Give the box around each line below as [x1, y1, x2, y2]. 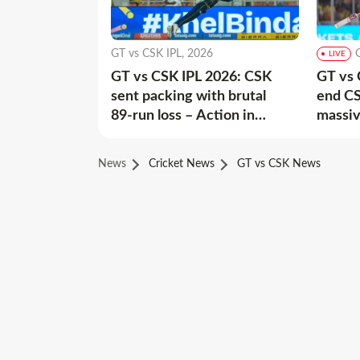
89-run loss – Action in [111, 108, 255, 123]
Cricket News [149, 157, 215, 170]
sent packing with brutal [111, 88, 266, 104]
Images [111, 127, 157, 142]
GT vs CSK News [237, 157, 321, 170]
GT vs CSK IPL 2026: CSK [111, 69, 272, 84]
